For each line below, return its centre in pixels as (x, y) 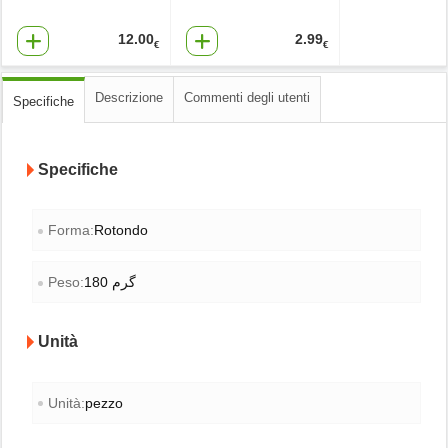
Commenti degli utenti (247, 97)
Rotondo (121, 230)
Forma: (71, 230)
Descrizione (129, 97)
